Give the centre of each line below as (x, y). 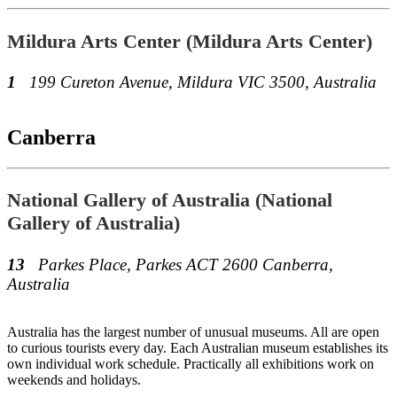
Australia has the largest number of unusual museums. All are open (193, 331)
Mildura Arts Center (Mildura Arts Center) (190, 41)
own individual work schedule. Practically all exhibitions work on (191, 363)
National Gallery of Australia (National (170, 200)
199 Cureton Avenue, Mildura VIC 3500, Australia (203, 82)
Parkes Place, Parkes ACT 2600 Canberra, (186, 264)
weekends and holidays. (74, 379)
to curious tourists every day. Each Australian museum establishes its (198, 347)
